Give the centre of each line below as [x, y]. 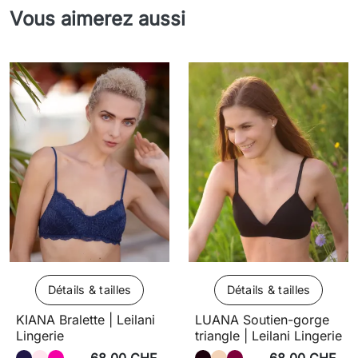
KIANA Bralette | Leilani [86, 320]
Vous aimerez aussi [97, 19]
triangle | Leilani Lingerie [268, 336]
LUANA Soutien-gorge [262, 320]
